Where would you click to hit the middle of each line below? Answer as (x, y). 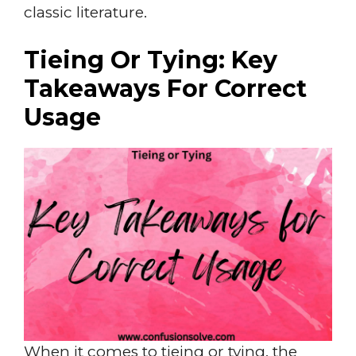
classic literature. (85, 12)
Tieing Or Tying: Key (151, 60)
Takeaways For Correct (165, 89)
